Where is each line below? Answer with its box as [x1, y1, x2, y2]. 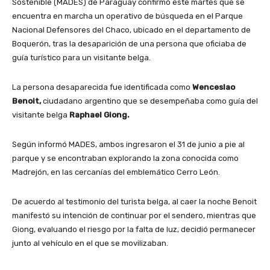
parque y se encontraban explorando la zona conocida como [12, 153, 239, 163]
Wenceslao [192, 82, 235, 92]
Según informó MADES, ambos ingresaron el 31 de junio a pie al [12, 139, 245, 149]
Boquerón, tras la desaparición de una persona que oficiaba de [12, 39, 246, 48]
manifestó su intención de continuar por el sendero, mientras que [12, 210, 256, 220]
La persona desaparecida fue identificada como [12, 82, 192, 92]
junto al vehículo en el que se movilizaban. [12, 238, 168, 248]
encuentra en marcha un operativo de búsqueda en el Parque [12, 11, 243, 20]
